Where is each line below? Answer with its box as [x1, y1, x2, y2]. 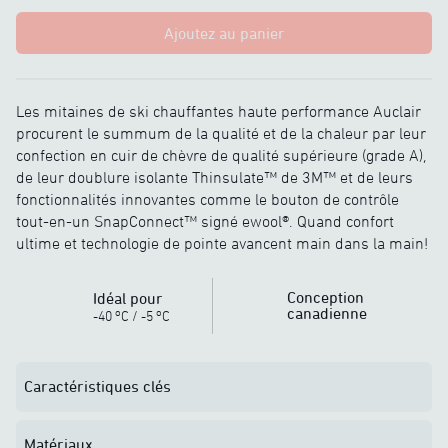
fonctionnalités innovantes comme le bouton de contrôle [16, 190, 399, 208]
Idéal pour [93, 289, 163, 307]
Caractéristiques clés [24, 377, 171, 395]
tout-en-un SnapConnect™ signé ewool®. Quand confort [16, 212, 394, 230]
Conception [287, 288, 365, 306]
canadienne [287, 304, 368, 322]
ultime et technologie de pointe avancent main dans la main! [16, 234, 428, 252]
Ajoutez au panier [163, 24, 285, 42]
